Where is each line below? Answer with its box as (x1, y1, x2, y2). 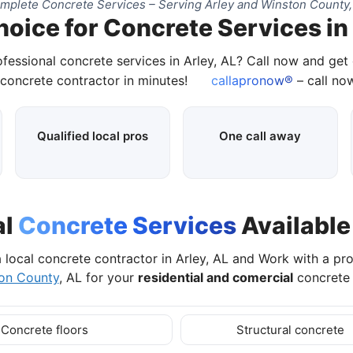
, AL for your (58, 269, 138, 285)
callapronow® (206, 72, 293, 88)
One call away (219, 128, 302, 143)
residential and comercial (137, 269, 293, 285)
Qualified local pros (37, 128, 149, 143)
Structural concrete (236, 321, 348, 337)
